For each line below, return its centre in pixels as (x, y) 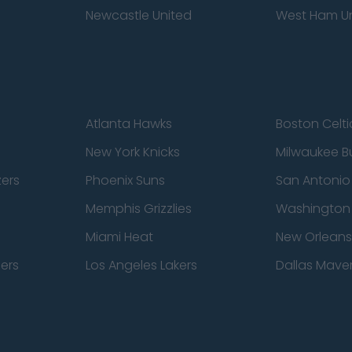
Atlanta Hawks (128, 124)
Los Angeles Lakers (141, 265)
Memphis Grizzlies (138, 209)
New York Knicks (132, 152)
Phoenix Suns (125, 180)
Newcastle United (138, 15)
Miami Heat (119, 237)
